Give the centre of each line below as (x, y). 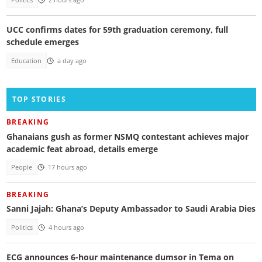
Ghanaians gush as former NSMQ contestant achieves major (127, 136)
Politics (22, 227)
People (22, 168)
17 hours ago (67, 168)
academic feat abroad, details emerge (82, 149)
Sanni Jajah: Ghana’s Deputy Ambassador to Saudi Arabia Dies (131, 209)
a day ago (72, 61)
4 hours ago (66, 227)
